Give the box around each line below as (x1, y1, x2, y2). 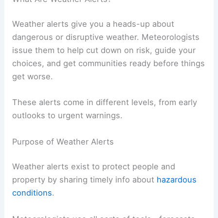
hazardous (157, 175, 197, 185)
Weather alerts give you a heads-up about (12, 19, 175, 29)
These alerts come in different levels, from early (12, 97, 198, 108)
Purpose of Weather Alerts (12, 136, 114, 146)
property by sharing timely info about (12, 175, 157, 185)
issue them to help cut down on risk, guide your (12, 45, 196, 55)
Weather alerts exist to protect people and (12, 162, 176, 172)
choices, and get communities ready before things (12, 58, 205, 69)
